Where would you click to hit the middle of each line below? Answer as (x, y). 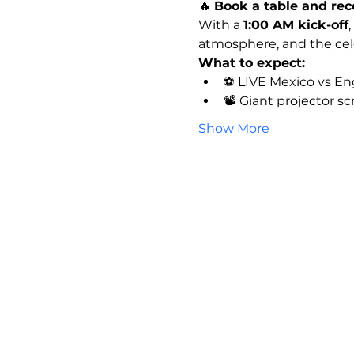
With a (220, 24)
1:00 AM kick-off (296, 24)
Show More (233, 128)
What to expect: (251, 62)
